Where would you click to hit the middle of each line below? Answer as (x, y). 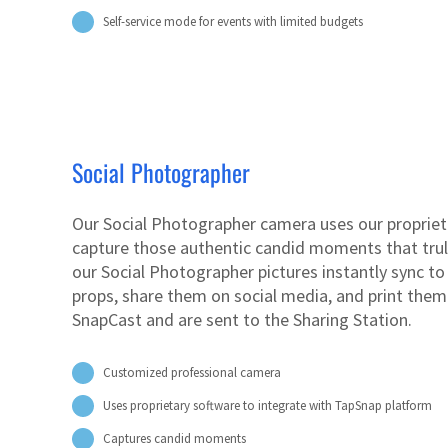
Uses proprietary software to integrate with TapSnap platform (268, 406)
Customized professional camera (192, 373)
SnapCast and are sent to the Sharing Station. (242, 320)
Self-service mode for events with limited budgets (233, 22)
